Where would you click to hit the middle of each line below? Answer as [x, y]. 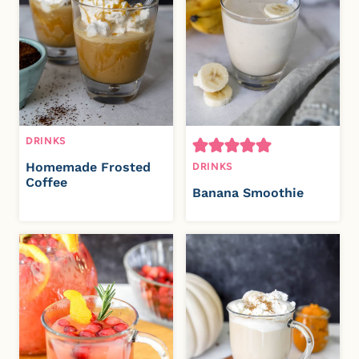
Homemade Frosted [88, 167]
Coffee [46, 183]
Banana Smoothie [248, 193]
